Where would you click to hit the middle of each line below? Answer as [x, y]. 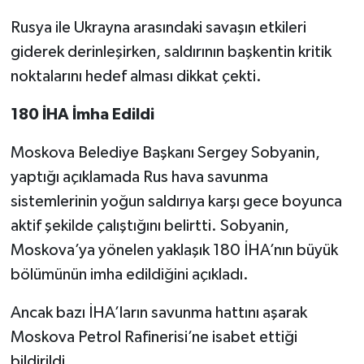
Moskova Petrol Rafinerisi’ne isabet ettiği [154, 338]
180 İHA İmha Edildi [82, 115]
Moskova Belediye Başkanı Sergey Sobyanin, [165, 153]
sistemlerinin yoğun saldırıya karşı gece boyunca [176, 202]
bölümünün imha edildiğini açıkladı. [129, 275]
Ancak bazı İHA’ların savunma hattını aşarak [158, 313]
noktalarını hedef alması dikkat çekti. [136, 77]
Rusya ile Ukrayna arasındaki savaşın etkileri [158, 28]
